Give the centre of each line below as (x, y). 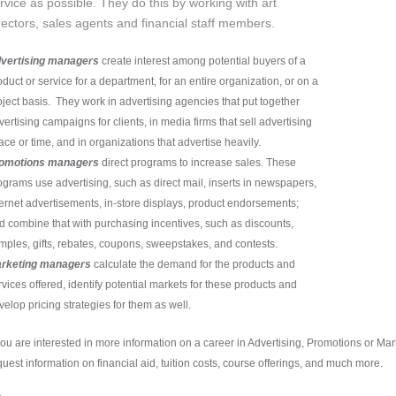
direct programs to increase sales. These (198, 163)
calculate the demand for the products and (193, 264)
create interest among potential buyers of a (202, 61)
